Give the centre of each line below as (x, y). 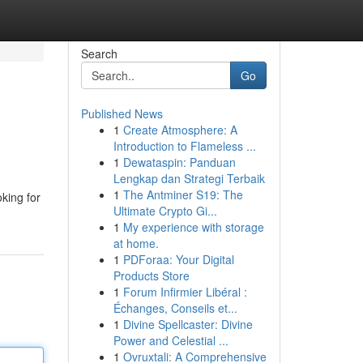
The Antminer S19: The (183, 194)
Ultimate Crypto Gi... (165, 211)
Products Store (151, 275)
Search (99, 53)
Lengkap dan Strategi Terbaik (189, 178)
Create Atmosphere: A (180, 130)
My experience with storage (193, 227)
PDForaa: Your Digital (178, 259)
